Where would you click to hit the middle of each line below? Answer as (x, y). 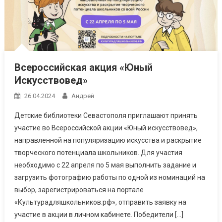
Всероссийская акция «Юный (83, 67)
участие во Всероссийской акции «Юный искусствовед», (106, 128)
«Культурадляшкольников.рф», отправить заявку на (100, 202)
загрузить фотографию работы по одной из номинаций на (110, 177)
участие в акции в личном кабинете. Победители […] (99, 214)
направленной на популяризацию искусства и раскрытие (108, 140)
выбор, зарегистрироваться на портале (79, 190)
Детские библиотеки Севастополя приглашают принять (106, 115)
